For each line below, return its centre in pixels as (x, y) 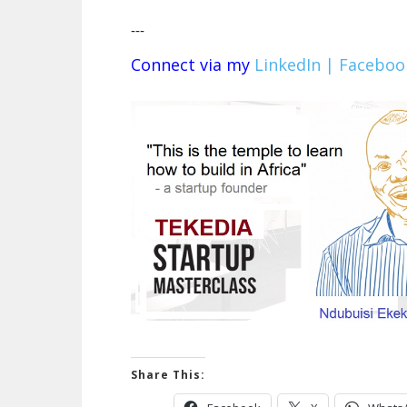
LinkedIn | (294, 65)
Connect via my (193, 65)
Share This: (168, 375)
